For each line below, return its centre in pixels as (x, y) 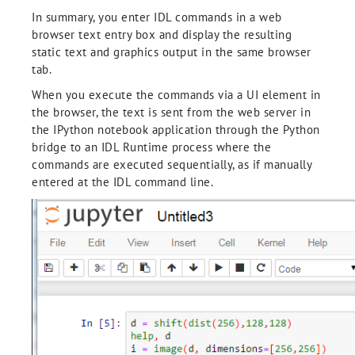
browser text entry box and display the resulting (162, 34)
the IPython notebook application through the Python (176, 130)
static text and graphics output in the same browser (172, 52)
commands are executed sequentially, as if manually (172, 164)
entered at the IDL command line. (122, 182)
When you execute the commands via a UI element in (176, 95)
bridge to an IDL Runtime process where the (151, 147)
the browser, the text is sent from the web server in (171, 112)
